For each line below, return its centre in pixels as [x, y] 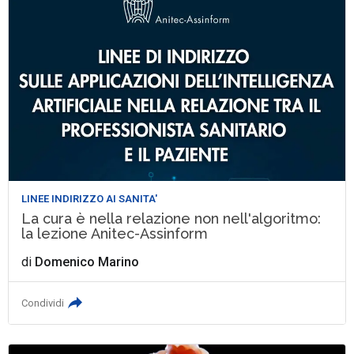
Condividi [43, 303]
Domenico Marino [87, 262]
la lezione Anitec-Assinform [115, 233]
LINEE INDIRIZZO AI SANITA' [90, 198]
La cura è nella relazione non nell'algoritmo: [171, 218]
